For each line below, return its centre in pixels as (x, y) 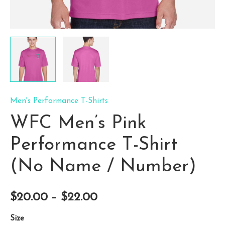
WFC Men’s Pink (78, 123)
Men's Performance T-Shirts (59, 101)
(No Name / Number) (103, 166)
